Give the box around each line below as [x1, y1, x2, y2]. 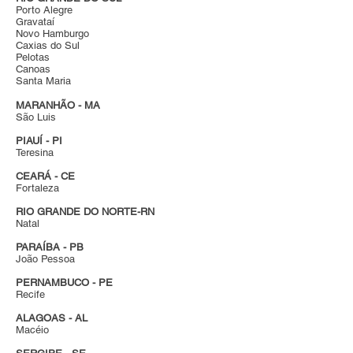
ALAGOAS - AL [16, 312, 87, 324]
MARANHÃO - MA [16, 99, 100, 111]
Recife [16, 288, 48, 300]
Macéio [16, 324, 52, 336]
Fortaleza [16, 182, 62, 194]
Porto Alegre [16, 4, 72, 16]
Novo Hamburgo [16, 28, 89, 39]
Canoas [16, 63, 50, 75]
